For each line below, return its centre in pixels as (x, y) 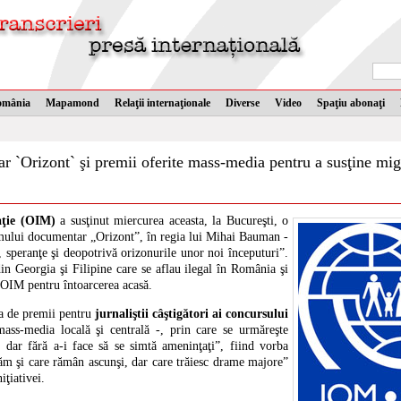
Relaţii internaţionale (162, 103)
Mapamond (73, 103)
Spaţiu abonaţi (351, 103)
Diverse (243, 103)
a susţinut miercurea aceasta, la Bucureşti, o (172, 221)
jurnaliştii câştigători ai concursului (192, 314)
